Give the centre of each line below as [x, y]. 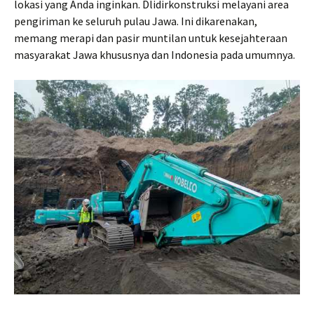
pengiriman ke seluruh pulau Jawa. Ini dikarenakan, [136, 21]
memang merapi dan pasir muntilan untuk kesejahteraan [151, 38]
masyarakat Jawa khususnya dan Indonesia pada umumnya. [155, 55]
